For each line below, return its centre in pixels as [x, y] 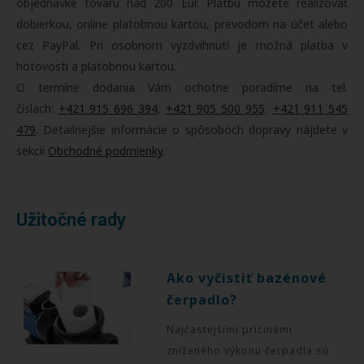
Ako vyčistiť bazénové [247, 277]
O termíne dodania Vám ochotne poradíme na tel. [182, 87]
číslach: [37, 108]
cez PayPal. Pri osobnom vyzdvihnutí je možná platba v [182, 45]
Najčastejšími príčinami [230, 329]
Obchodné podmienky [105, 150]
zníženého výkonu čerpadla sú [248, 350]
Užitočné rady [71, 219]
